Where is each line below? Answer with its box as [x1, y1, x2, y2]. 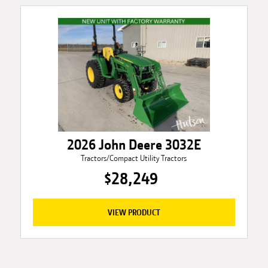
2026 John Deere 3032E [66, 136, 201, 154]
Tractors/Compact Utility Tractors [81, 154, 187, 163]
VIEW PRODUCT [107, 208, 160, 218]
